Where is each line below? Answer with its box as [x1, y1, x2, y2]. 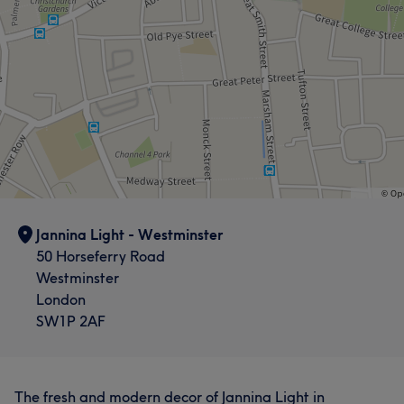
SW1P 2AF [36, 311, 106, 330]
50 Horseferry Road [36, 246, 165, 265]
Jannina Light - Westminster [36, 225, 224, 243]
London [36, 289, 86, 308]
